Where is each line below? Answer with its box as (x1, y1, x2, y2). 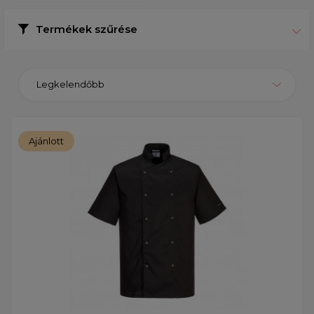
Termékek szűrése (36, 22, 137, 36)
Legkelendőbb (36, 78, 104, 90)
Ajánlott (29, 135, 64, 146)
